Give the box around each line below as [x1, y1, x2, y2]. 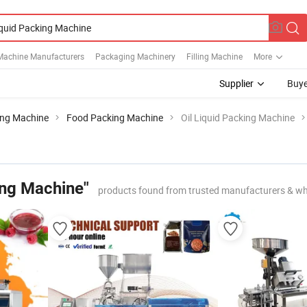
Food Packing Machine [66, 111, 163, 124]
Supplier [219, 77, 254, 90]
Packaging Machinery [95, 50, 175, 62]
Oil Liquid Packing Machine [181, 111, 295, 124]
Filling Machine [186, 50, 243, 62]
